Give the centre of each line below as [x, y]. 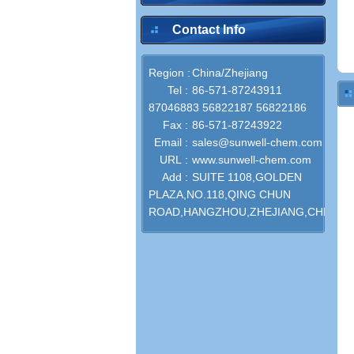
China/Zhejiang [230, 73]
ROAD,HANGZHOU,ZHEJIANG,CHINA [245, 212]
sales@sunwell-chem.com [257, 142]
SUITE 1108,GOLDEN [247, 177]
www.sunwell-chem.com [252, 160]
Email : [171, 142]
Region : [169, 73]
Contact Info [209, 30]
